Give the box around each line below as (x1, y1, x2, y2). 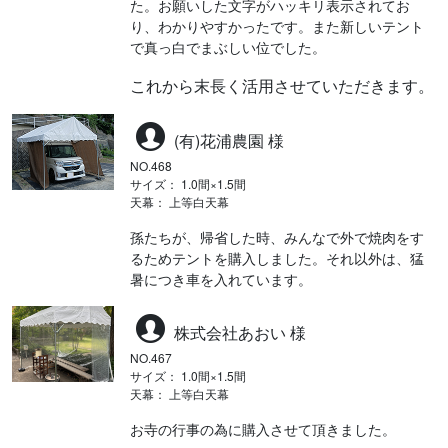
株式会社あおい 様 (170, 320, 307, 344)
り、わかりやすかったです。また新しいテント (130, 15, 424, 36)
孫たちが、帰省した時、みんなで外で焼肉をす (130, 226, 424, 247)
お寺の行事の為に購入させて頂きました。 (130, 418, 396, 439)
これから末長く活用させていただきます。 (130, 73, 434, 97)
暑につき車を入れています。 (130, 268, 312, 289)
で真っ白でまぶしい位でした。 (130, 36, 326, 57)
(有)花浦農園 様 (170, 128, 285, 152)
